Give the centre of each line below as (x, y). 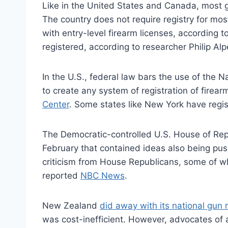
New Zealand (71, 205)
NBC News (103, 175)
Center (56, 104)
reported (61, 175)
